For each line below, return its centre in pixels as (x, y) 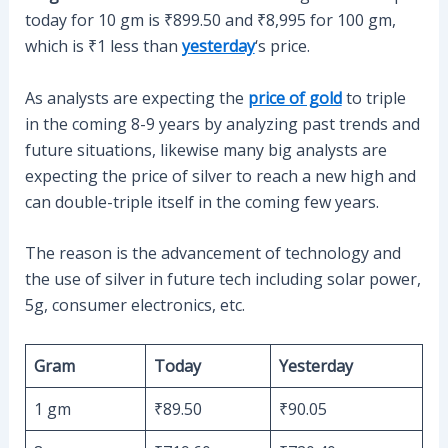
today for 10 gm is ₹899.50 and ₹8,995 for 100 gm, (210, 20)
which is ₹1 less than (103, 46)
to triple (373, 97)
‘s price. (282, 46)
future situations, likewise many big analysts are (205, 149)
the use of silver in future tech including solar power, (222, 279)
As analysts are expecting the (136, 97)
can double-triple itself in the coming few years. (201, 201)
